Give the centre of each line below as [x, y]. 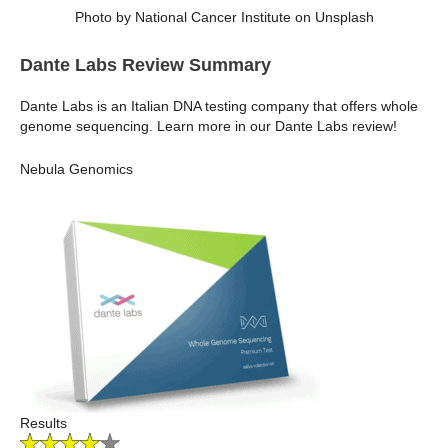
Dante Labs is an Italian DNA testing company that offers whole [219, 106]
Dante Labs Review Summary [145, 65]
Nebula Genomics [76, 168]
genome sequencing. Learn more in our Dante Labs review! [208, 126]
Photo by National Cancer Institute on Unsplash [224, 17]
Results [43, 423]
